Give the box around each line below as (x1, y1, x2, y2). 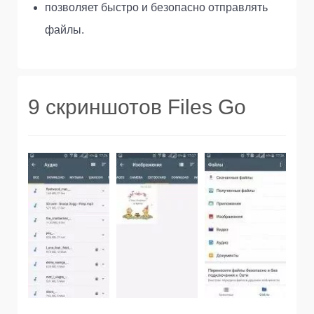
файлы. (45, 24, 84, 36)
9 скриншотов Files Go (28, 95, 246, 119)
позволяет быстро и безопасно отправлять (45, 1, 268, 14)
